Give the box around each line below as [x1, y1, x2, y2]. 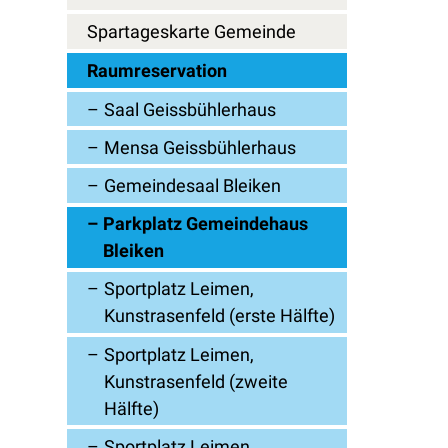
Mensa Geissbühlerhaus [104, 136, 297, 158]
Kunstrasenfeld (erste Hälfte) [104, 305, 336, 327]
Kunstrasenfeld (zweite [104, 370, 289, 392]
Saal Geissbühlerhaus [104, 98, 277, 120]
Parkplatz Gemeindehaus [103, 213, 309, 235]
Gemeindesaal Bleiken [104, 175, 282, 197]
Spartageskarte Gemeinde [87, 21, 297, 43]
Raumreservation [87, 60, 228, 82]
